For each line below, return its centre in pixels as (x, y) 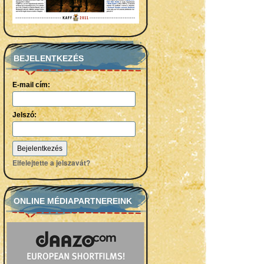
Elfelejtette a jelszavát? (51, 163)
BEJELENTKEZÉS (48, 58)
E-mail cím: (31, 85)
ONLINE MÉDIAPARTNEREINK (72, 201)
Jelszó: (24, 115)
